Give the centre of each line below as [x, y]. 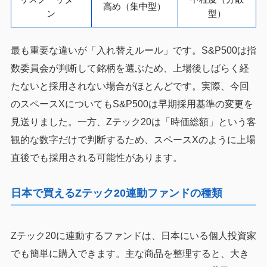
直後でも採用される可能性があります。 [96, 157]
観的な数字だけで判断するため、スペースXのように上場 [133, 139]
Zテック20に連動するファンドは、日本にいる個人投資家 [133, 235]
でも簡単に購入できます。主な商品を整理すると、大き [130, 253]
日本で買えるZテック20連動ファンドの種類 [116, 193]
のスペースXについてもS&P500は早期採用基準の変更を [132, 104]
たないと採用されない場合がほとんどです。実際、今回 [130, 86]
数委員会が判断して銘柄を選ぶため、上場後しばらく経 [130, 68]
